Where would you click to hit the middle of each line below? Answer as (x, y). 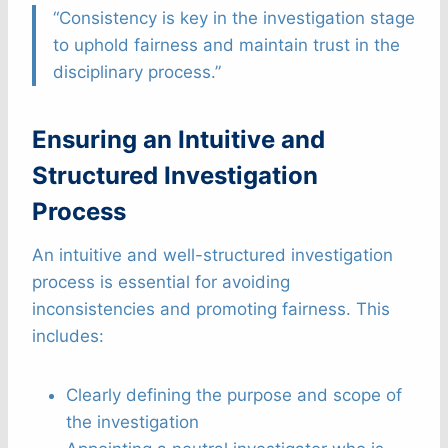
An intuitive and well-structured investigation (212, 254)
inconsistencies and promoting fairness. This (211, 308)
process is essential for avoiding (161, 281)
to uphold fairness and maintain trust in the (226, 44)
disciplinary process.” (137, 71)
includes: (68, 335)
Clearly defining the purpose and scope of (234, 394)
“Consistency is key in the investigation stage (234, 17)
